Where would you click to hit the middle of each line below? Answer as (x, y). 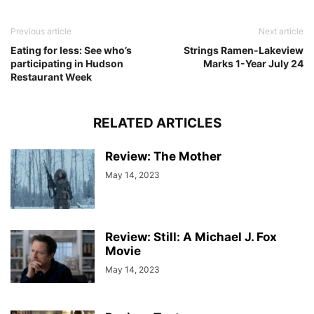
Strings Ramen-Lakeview (244, 50)
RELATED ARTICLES (157, 123)
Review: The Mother (163, 156)
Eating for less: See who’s (71, 50)
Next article (281, 31)
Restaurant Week (51, 76)
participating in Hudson (67, 63)
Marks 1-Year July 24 (253, 63)
